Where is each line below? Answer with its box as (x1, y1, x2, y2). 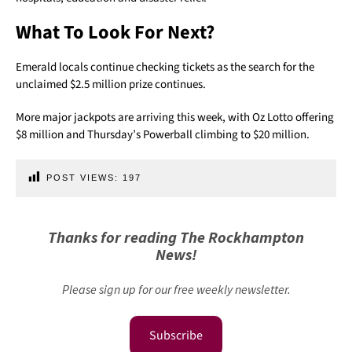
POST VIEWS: (46, 172, 119, 182)
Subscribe (149, 326, 203, 344)
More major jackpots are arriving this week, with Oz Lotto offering (16, 108, 334, 126)
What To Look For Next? (16, 18, 214, 46)
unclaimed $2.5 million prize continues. (16, 75, 206, 93)
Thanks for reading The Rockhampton (48, 226, 304, 247)
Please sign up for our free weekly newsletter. (61, 280, 291, 297)
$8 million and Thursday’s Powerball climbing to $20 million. (16, 126, 310, 143)
